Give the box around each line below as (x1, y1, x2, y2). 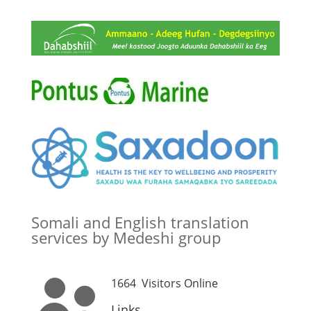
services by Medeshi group (31, 226, 221, 248)
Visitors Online (135, 275, 218, 291)
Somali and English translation (31, 211, 249, 233)
